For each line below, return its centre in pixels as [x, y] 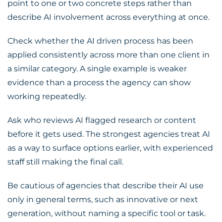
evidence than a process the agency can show [99, 83]
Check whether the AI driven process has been [100, 41]
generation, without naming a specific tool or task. [107, 213]
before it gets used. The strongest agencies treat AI [109, 134]
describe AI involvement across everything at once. [109, 17]
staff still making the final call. [65, 162]
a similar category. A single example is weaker [97, 69]
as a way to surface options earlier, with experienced [110, 148]
